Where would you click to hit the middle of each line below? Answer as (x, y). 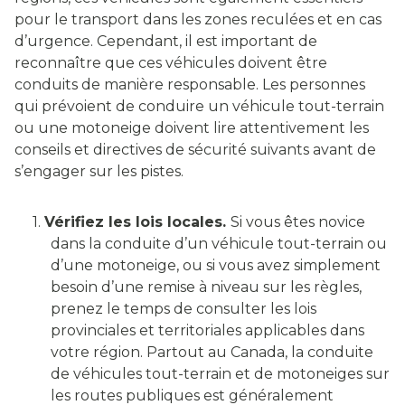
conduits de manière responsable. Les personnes (190, 85)
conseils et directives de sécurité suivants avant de (195, 150)
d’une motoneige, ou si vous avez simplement (216, 266)
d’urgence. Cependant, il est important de (166, 42)
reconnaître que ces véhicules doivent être (171, 63)
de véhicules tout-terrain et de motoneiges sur (220, 374)
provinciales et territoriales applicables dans (207, 331)
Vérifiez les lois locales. (137, 222)
